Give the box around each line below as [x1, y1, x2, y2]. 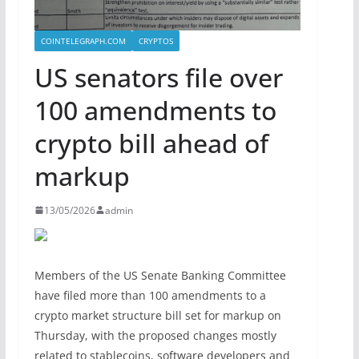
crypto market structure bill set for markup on [34, 307, 281, 323]
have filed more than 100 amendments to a [34, 287, 266, 303]
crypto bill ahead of [34, 125, 268, 160]
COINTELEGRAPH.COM [40, 34, 126, 46]
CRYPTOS [138, 34, 173, 46]
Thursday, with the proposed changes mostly [34, 327, 276, 343]
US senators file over [34, 59, 283, 95]
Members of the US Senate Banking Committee [34, 267, 286, 283]
